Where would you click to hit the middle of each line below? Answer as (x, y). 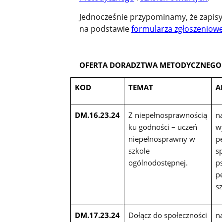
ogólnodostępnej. (158, 163)
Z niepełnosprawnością (167, 115)
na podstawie (105, 28)
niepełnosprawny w (162, 139)
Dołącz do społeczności (167, 215)
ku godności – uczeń (163, 127)
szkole (139, 151)
